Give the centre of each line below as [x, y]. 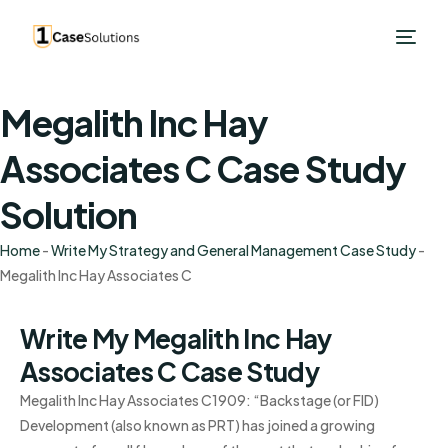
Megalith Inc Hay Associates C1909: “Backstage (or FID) [199, 400]
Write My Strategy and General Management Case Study [233, 250]
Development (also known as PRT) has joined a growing [197, 425]
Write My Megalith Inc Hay [176, 338]
